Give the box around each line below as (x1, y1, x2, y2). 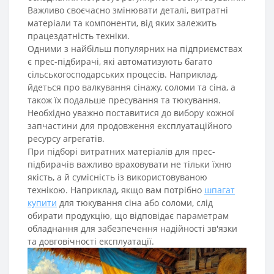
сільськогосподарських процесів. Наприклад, (28, 68, 218, 80)
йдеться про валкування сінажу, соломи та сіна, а (28, 81, 235, 93)
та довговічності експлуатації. (28, 235, 154, 247)
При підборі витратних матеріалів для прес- (28, 145, 215, 157)
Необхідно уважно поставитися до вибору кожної (28, 106, 234, 119)
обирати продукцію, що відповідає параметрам (28, 209, 229, 221)
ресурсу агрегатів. (28, 132, 105, 144)
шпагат (204, 183, 235, 196)
